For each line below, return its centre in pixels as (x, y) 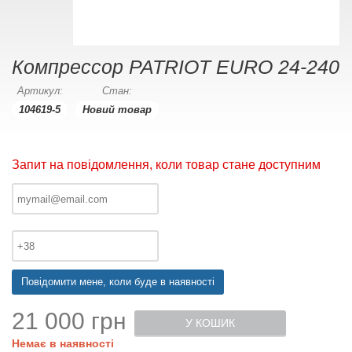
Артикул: (40, 91)
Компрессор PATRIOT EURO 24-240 (176, 67)
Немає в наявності (63, 343)
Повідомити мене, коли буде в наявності (118, 282)
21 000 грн (69, 321)
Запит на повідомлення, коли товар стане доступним (166, 165)
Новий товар (117, 110)
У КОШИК (210, 323)
